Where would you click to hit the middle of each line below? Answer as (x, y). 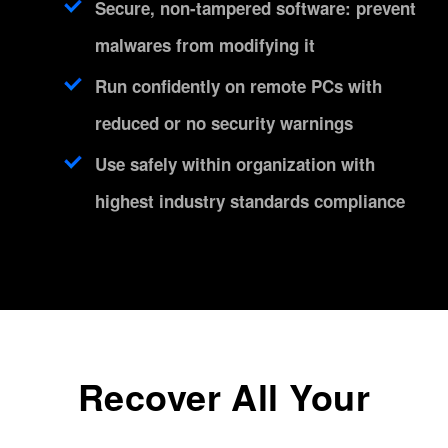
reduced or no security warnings (224, 123)
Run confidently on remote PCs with (238, 86)
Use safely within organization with (235, 164)
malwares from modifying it (205, 45)
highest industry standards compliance (250, 201)
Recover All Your (224, 396)
